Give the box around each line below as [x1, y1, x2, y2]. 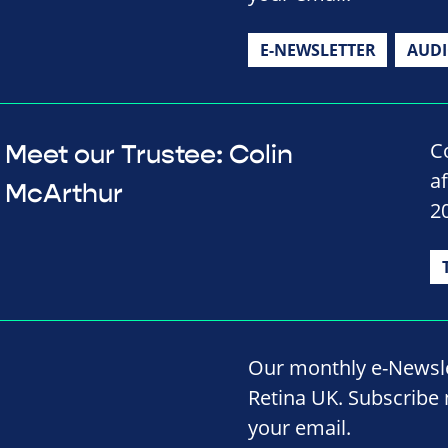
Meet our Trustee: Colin [4, 138, 293, 171]
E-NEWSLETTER [259, 38, 376, 61]
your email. [248, 413, 351, 441]
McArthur [4, 177, 123, 210]
